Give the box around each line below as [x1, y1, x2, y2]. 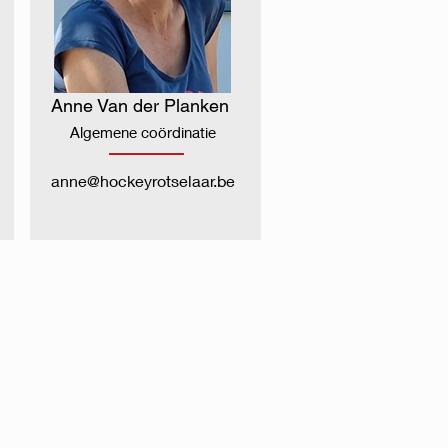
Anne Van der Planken [51, 95, 229, 116]
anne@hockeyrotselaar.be [51, 171, 235, 190]
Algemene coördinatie [70, 123, 216, 141]
